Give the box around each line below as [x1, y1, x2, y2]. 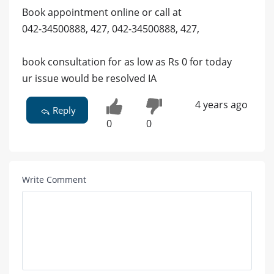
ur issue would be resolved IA [22, 72, 157, 86]
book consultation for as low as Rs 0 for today [22, 55, 232, 69]
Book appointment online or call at [22, 6, 182, 20]
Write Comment [22, 173, 86, 185]
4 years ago [194, 98, 248, 112]
